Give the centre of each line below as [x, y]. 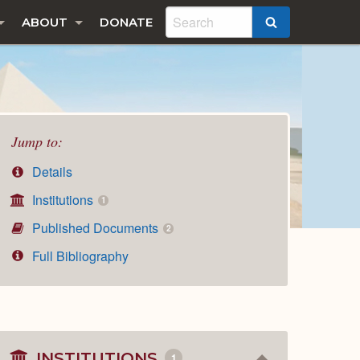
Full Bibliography [79, 256]
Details [51, 172]
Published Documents [96, 227]
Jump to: [37, 141]
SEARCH [303, 23]
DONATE [126, 22]
